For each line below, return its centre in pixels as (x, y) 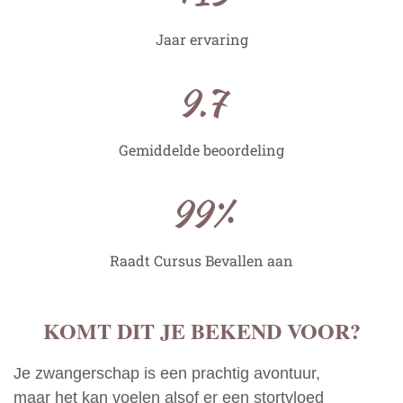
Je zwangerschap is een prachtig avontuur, (167, 374)
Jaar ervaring (201, 40)
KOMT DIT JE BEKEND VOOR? (201, 331)
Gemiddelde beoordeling (201, 150)
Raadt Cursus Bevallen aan (201, 261)
